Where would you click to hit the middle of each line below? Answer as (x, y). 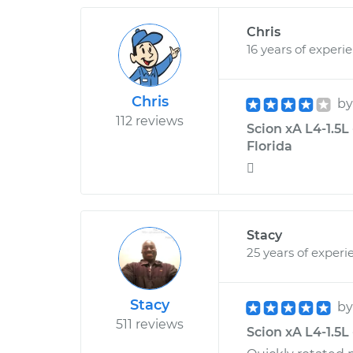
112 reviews (150, 121)
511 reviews (150, 324)
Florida (269, 146)
